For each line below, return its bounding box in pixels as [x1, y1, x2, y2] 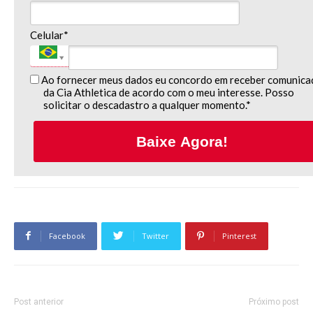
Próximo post [249, 296, 299, 307]
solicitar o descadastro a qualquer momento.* [43, 98, 252, 111]
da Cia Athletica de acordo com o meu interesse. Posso [43, 85, 295, 99]
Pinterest [222, 230, 256, 241]
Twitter [142, 230, 169, 241]
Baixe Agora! [136, 133, 228, 150]
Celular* [29, 28, 68, 41]
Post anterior [14, 296, 64, 307]
